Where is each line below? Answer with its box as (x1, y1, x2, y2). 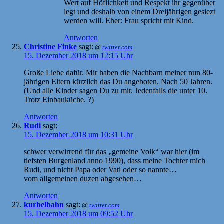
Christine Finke (24, 42, 77, 51)
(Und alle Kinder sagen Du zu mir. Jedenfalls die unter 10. (24, 86, 207, 95)
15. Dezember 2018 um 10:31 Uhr (24, 130, 133, 139)
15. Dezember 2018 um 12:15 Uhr (24, 51, 133, 60)
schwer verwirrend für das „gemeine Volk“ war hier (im (24, 147, 199, 156)
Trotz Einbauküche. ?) (24, 95, 94, 104)
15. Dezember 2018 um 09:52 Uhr (24, 209, 133, 218)
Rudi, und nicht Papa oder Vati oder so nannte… (24, 165, 177, 174)
